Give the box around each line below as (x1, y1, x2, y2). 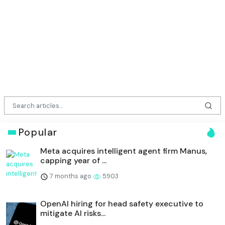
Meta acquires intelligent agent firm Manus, (40, 146, 207, 157)
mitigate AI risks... (40, 208, 105, 219)
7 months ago (48, 172, 93, 181)
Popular (18, 126, 58, 139)
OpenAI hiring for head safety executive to (40, 198, 203, 209)
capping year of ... (40, 155, 106, 166)
